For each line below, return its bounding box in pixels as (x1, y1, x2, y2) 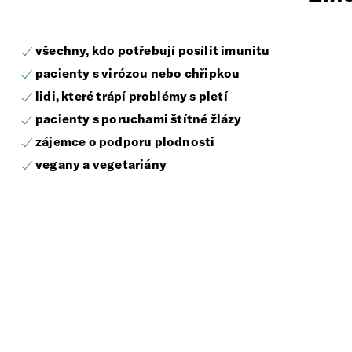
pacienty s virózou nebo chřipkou (35, 65, 240, 82)
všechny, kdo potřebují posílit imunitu (35, 42, 270, 59)
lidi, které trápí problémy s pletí (35, 88, 228, 104)
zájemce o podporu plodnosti (35, 134, 215, 150)
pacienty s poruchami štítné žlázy (35, 111, 242, 127)
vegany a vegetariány (35, 156, 167, 173)
